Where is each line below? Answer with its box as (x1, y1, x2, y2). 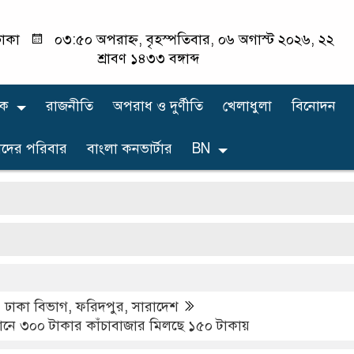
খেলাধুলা (223, 96, 272, 115)
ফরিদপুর (76, 297, 124, 315)
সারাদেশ (132, 297, 178, 315)
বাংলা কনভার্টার (87, 139, 172, 157)
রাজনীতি (46, 96, 93, 115)
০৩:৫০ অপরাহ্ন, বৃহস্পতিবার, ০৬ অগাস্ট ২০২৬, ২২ (50, 31, 334, 48)
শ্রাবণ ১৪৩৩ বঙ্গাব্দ (98, 50, 200, 67)
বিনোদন (292, 96, 336, 115)
